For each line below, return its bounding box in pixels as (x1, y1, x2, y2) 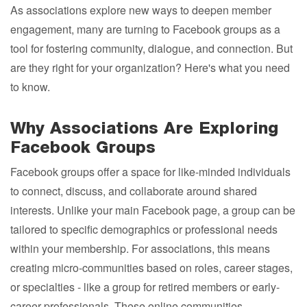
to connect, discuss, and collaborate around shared (10, 183, 257, 199)
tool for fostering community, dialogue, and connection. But (10, 40, 293, 56)
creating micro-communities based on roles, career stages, (10, 260, 293, 275)
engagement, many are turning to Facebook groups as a (10, 21, 280, 37)
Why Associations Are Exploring (10, 122, 278, 138)
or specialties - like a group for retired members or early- (10, 279, 280, 295)
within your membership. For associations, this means (10, 241, 270, 256)
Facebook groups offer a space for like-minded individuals (10, 164, 291, 180)
